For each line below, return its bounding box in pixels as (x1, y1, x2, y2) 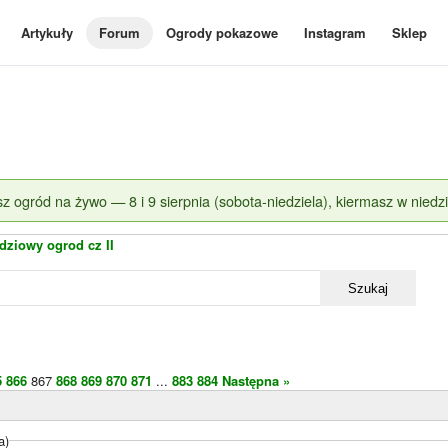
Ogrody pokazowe (166, 23, 278, 42)
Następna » (222, 371, 290, 390)
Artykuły (21, 23, 73, 42)
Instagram (304, 23, 366, 42)
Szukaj (348, 280, 388, 296)
